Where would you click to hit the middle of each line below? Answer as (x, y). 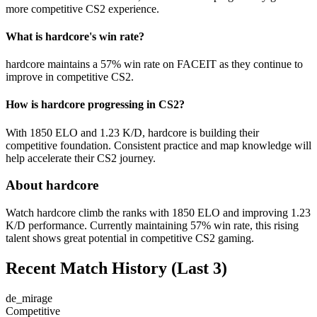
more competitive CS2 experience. (82, 8)
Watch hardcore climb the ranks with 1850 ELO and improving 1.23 (158, 213)
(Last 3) (197, 268)
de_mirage (29, 298)
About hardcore (52, 185)
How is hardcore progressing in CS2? (95, 105)
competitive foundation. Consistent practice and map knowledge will (158, 145)
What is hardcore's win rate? (75, 36)
